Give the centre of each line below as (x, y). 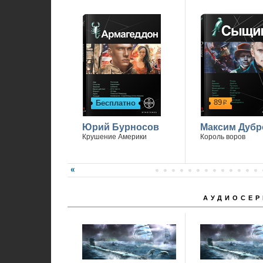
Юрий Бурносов (120, 127)
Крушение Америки (114, 137)
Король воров (222, 137)
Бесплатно (115, 103)
